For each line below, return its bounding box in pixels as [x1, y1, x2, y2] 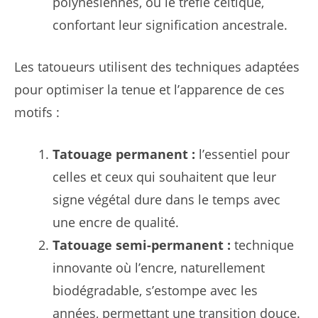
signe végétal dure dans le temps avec [53, 191, 280, 209]
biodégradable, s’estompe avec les [53, 282, 258, 300]
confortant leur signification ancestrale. [53, 16, 287, 34]
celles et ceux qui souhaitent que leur [53, 168, 276, 186]
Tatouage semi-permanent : [53, 236, 231, 254]
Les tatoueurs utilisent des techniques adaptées [14, 58, 300, 76]
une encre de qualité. [53, 214, 179, 231]
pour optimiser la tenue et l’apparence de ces [14, 81, 285, 99]
